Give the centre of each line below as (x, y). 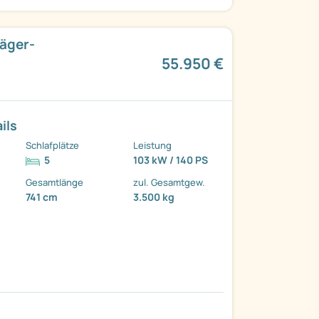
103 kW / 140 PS (171, 160)
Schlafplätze (53, 146)
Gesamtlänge (55, 183)
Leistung (153, 146)
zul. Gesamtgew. (169, 183)
